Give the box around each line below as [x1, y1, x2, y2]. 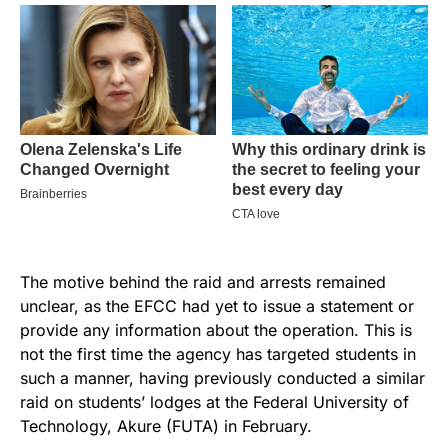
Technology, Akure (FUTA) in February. [20, 416, 312, 437]
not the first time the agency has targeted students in [20, 344, 416, 365]
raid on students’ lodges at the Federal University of [20, 392, 409, 413]
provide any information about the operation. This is [20, 320, 412, 341]
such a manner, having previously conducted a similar [20, 368, 425, 389]
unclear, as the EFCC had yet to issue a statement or [20, 296, 414, 317]
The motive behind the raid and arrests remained [20, 272, 386, 293]
